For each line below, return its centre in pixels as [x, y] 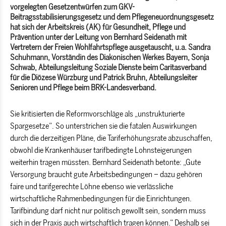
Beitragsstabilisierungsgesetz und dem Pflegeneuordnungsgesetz [112, 17]
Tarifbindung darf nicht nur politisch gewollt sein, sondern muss [108, 211]
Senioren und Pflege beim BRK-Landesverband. [83, 88]
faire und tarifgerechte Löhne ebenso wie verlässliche [92, 186]
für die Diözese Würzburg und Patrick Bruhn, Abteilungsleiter [104, 77]
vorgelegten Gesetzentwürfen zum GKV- [72, 7]
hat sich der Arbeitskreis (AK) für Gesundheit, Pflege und [98, 27]
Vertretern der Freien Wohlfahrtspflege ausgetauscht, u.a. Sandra [110, 47]
